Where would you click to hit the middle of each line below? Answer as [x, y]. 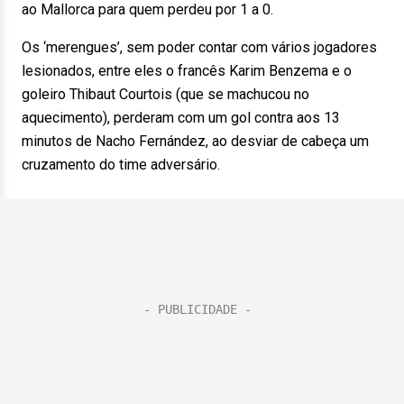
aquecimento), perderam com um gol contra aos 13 [181, 118]
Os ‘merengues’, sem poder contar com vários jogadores [199, 47]
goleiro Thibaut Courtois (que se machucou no [165, 94]
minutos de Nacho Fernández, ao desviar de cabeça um [195, 141]
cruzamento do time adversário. [121, 165]
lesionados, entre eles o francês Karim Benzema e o [187, 71]
